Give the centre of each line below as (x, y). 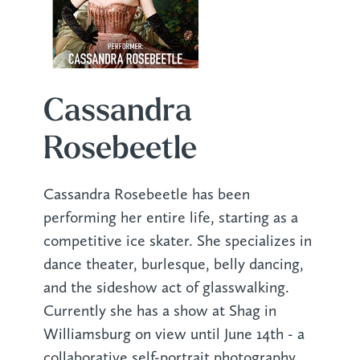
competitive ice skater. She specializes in (177, 240)
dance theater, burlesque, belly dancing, (173, 264)
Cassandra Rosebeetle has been (146, 194)
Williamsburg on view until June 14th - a (174, 333)
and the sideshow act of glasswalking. (166, 287)
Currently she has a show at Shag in (160, 310)
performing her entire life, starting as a (170, 217)
